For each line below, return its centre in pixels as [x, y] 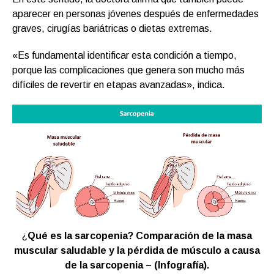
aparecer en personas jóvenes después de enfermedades [135, 13]
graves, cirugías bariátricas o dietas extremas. [112, 28]
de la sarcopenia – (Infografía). [137, 265]
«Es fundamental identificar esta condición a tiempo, [124, 55]
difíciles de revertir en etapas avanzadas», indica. [119, 84]
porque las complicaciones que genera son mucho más [128, 70]
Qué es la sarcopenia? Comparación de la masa [140, 235]
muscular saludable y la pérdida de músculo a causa [137, 250]
